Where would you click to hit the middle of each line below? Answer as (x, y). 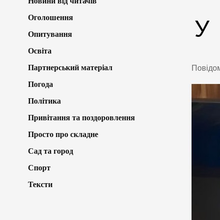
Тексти (40, 184)
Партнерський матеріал (70, 67)
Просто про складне (63, 134)
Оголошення (51, 17)
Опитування (50, 34)
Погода (41, 84)
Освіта (40, 51)
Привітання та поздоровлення (82, 117)
